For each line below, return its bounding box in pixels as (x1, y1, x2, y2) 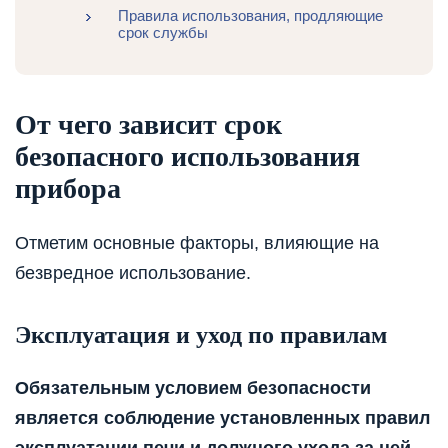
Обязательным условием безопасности (15, 377, 371, 398)
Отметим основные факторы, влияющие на (15, 232, 379, 253)
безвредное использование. (15, 262, 251, 283)
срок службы (117, 23, 208, 41)
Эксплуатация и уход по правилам (15, 321, 387, 348)
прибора (15, 172, 121, 204)
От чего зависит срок (15, 108, 282, 140)
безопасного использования (15, 140, 360, 172)
